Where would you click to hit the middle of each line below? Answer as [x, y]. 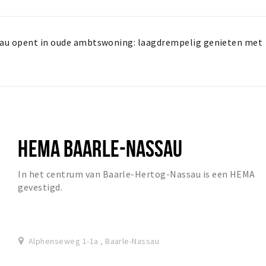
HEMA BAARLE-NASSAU [100, 148]
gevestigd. [40, 187]
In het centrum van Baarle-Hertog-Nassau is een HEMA [137, 174]
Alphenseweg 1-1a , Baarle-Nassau [94, 241]
